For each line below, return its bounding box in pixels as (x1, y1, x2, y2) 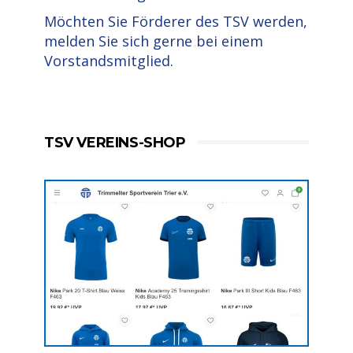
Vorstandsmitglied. (44, 51, 173, 70)
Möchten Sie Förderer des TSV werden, (44, 12, 307, 31)
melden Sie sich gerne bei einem (44, 32, 263, 50)
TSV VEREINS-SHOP (44, 134, 186, 151)
